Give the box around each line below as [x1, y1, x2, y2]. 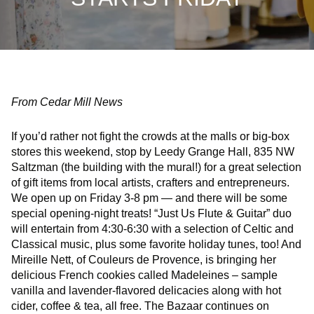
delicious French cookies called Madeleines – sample [11, 268, 278, 281]
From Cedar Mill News [11, 96, 123, 108]
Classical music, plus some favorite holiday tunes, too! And [11, 238, 301, 250]
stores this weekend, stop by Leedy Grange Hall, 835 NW [11, 145, 294, 158]
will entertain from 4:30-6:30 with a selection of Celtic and [11, 222, 294, 235]
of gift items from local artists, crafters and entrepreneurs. [11, 176, 289, 189]
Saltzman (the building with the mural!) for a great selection [11, 161, 301, 173]
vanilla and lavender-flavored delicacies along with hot [11, 284, 281, 296]
